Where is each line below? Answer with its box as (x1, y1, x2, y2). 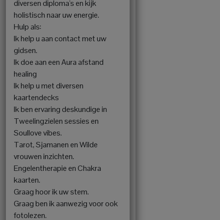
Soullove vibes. (14, 127, 62, 138)
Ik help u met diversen (14, 80, 83, 91)
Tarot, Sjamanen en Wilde (14, 139, 98, 150)
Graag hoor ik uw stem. (14, 186, 89, 197)
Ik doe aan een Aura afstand (14, 56, 104, 67)
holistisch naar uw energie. (14, 9, 99, 20)
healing (14, 68, 37, 79)
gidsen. (14, 45, 37, 55)
